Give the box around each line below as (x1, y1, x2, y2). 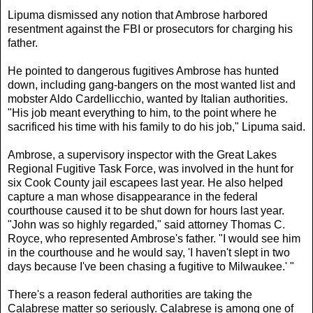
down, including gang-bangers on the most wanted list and (8, 78, 296, 91)
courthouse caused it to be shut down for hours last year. (8, 204, 284, 217)
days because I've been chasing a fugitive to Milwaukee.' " (8, 260, 294, 272)
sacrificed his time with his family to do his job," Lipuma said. (8, 120, 305, 133)
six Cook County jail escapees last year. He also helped (8, 176, 283, 189)
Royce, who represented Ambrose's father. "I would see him (8, 232, 300, 245)
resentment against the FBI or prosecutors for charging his (8, 22, 293, 35)
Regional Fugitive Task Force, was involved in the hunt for (8, 162, 293, 175)
